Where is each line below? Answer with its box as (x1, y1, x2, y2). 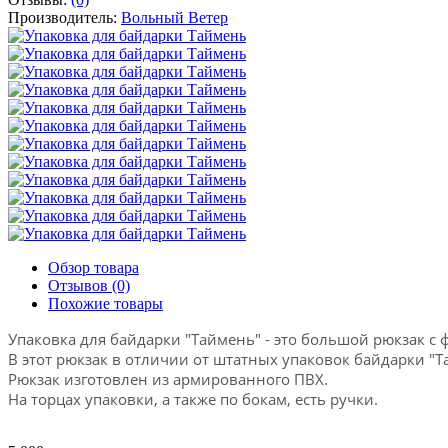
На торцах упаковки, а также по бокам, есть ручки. (8, 388, 378, 409)
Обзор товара (48, 258, 139, 276)
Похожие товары (48, 294, 163, 312)
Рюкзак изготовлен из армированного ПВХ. (8, 368, 328, 389)
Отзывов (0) (48, 276, 130, 294)
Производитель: (8, 8, 121, 26)
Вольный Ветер (121, 8, 228, 26)
